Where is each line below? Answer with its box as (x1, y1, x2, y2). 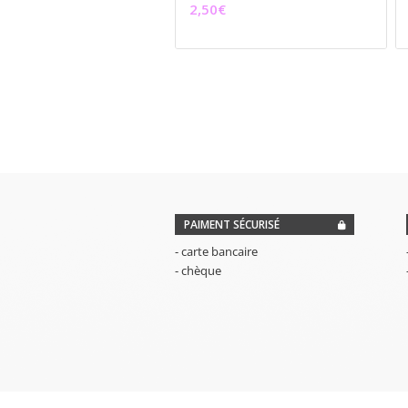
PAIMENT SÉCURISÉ (184, 217, 280, 233)
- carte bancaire (175, 243, 258, 260)
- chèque (175, 262, 221, 280)
